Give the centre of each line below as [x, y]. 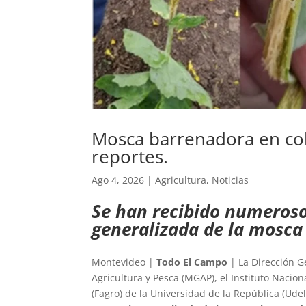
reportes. [130, 157]
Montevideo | [124, 262]
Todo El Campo [192, 262]
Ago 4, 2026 [118, 180]
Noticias [231, 180]
